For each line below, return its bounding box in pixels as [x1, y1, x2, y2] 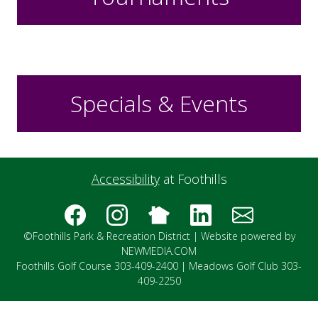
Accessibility [91, 170, 160, 188]
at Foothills [159, 170, 227, 188]
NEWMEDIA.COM [121, 243, 197, 258]
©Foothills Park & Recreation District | [23, 229, 201, 243]
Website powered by [200, 229, 295, 243]
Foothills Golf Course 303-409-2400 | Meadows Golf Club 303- [16, 258, 302, 273]
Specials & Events [70, 88, 248, 119]
